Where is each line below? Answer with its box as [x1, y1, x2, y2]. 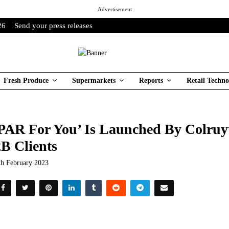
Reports [139, 77, 163, 84]
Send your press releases [14, 21, 93, 30]
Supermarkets [72, 77, 116, 84]
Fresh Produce [4, 77, 49, 84]
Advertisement [97, 6, 132, 12]
